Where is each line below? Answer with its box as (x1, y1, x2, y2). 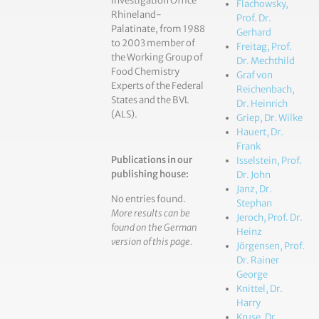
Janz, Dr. (236, 183, 272, 196)
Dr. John (236, 169, 271, 182)
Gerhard (236, 26, 271, 39)
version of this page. (111, 235, 192, 248)
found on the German (111, 221, 197, 234)
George (236, 268, 268, 281)
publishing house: (111, 168, 189, 181)
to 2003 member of (111, 37, 195, 49)
